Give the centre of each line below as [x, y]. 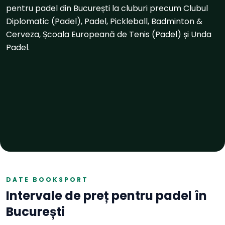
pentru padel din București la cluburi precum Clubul [107, 8]
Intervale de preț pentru [81, 196]
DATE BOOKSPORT [47, 180]
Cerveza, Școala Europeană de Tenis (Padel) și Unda [109, 34]
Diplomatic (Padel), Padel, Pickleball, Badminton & [104, 21]
